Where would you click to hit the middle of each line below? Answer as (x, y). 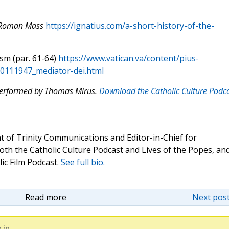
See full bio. (83, 162)
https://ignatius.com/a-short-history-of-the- (130, 26)
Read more (45, 198)
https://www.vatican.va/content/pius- (128, 59)
